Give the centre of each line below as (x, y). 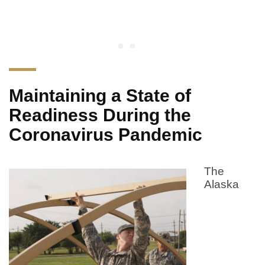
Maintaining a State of (100, 95)
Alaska (222, 184)
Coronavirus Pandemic (106, 134)
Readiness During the (100, 115)
